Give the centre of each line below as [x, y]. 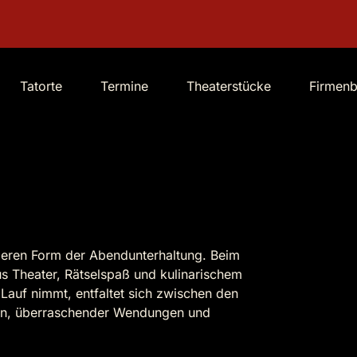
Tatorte [41, 86]
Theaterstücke [229, 86]
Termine [124, 86]
